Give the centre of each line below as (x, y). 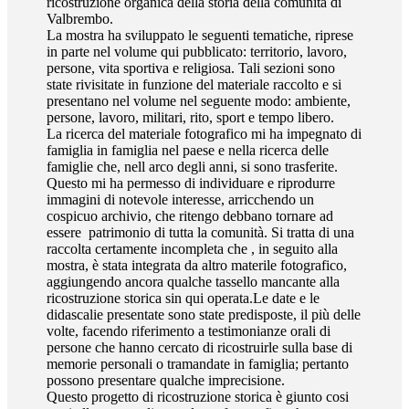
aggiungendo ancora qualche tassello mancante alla (194, 281)
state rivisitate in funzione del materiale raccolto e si (194, 84)
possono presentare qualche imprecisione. (166, 380)
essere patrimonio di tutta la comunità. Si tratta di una (201, 232)
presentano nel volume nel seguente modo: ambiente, (199, 100)
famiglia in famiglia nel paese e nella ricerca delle (188, 150)
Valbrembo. (80, 18)
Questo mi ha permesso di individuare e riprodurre (191, 183)
